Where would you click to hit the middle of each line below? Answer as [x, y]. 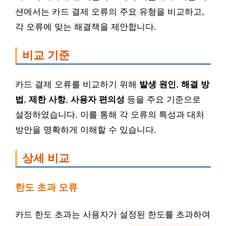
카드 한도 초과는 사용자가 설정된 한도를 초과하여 [113, 215]
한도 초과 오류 [46, 187]
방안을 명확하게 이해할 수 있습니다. [86, 130]
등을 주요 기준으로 [163, 100]
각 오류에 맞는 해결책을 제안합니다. [86, 27]
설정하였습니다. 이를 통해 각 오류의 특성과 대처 [110, 115]
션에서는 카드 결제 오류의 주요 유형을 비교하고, [110, 12]
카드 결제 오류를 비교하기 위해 [77, 84]
